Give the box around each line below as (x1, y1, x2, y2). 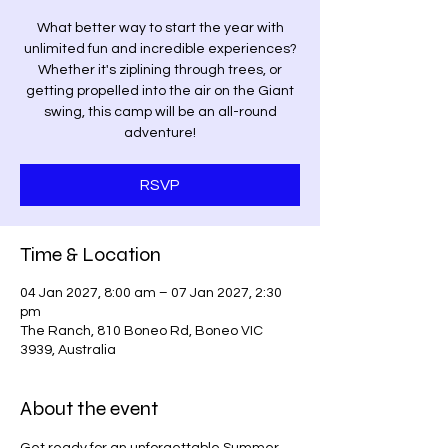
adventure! (124, 126, 196, 140)
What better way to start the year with (36, 21, 284, 35)
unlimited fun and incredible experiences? (23, 42, 297, 56)
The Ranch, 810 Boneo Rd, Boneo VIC (20, 324, 263, 338)
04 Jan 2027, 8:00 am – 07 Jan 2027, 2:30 (20, 286, 282, 300)
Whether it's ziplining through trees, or (38, 63, 282, 77)
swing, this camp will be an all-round (43, 105, 277, 119)
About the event (20, 396, 158, 421)
